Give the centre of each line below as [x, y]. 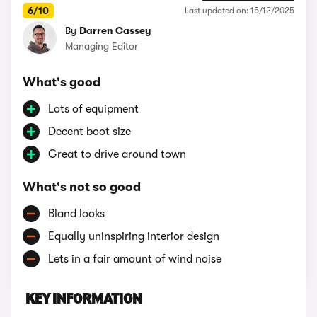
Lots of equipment [93, 109]
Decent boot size [90, 132]
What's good [62, 82]
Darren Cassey [115, 30]
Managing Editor [102, 46]
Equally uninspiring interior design [134, 236]
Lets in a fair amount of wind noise [135, 259]
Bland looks [76, 214]
